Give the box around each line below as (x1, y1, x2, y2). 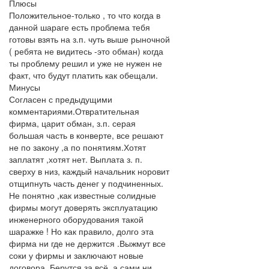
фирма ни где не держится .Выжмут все (9, 237, 166, 249)
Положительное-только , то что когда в (9, 9, 160, 21)
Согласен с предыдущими (9, 93, 112, 105)
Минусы (9, 81, 40, 93)
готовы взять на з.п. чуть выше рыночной (9, 33, 170, 45)
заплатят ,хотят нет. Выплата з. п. (9, 153, 142, 165)
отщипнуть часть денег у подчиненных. (9, 177, 163, 189)
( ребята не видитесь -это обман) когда (9, 45, 163, 57)
